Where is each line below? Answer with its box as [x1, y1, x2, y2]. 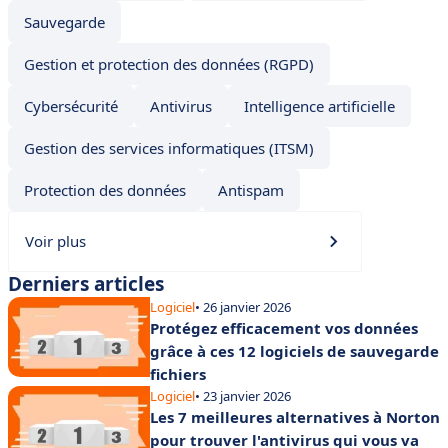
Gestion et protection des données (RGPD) [24, 54, 314, 74]
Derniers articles [8, 271, 164, 297]
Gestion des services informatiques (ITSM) [24, 138, 314, 158]
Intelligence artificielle [244, 96, 395, 116]
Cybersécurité [24, 96, 118, 116]
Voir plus [25, 231, 86, 251]
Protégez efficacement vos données [150, 318, 418, 338]
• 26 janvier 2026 [195, 298, 291, 316]
